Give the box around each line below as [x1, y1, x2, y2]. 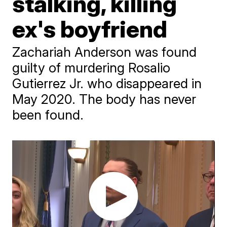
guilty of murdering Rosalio [12, 60, 171, 75]
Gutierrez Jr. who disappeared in [12, 75, 202, 91]
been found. [12, 107, 84, 123]
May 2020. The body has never [12, 91, 197, 107]
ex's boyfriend [12, 15, 168, 43]
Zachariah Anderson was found [12, 44, 197, 60]
